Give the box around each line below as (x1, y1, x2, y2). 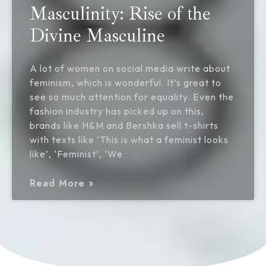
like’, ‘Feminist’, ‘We (30, 147, 123, 160)
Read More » (30, 176, 94, 190)
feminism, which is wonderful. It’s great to (30, 76, 221, 88)
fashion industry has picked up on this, (30, 104, 204, 117)
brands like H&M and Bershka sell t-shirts (30, 119, 218, 131)
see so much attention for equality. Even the (30, 90, 234, 103)
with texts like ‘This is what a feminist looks (30, 133, 229, 145)
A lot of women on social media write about (30, 62, 230, 74)
